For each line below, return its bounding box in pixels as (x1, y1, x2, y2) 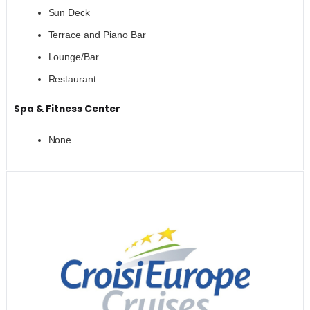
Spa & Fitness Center (13, 102, 120, 116)
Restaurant (48, 73, 97, 85)
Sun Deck (48, 7, 91, 19)
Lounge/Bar (48, 51, 100, 63)
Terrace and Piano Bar (48, 29, 146, 41)
